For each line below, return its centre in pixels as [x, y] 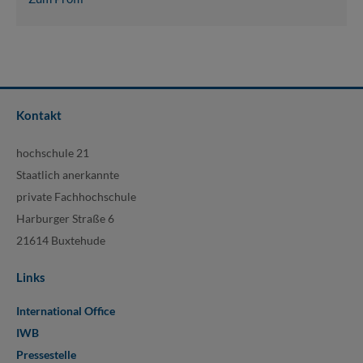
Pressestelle [46, 354]
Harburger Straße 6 [65, 218]
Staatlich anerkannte [68, 175]
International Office [66, 311]
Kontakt [39, 115]
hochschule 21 [53, 153]
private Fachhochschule [76, 196]
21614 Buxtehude [61, 240]
